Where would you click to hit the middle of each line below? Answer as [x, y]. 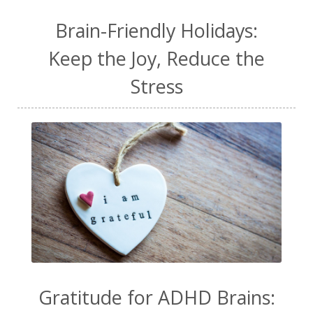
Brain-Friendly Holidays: [156, 30]
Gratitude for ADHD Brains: [156, 297]
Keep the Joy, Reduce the [156, 58]
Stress [156, 86]
